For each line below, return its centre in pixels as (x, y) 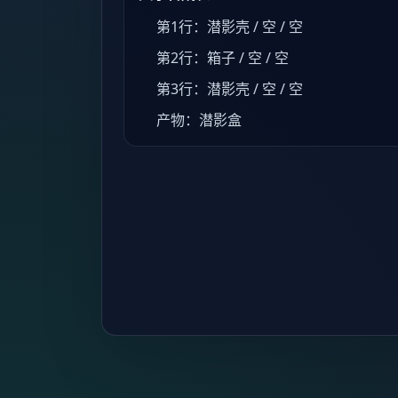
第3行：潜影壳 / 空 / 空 (230, 88)
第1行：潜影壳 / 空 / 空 (230, 27)
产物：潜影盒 (199, 119)
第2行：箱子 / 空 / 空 (223, 58)
